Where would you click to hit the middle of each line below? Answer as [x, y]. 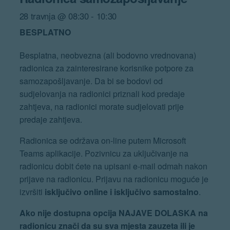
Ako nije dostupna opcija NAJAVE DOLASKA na [113, 213]
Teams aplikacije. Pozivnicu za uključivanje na [104, 153]
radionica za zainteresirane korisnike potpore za [106, 68]
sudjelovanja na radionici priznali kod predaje [102, 93]
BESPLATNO [45, 32]
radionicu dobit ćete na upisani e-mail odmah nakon [113, 166]
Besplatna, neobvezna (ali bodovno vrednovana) [108, 55]
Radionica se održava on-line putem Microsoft [102, 140]
